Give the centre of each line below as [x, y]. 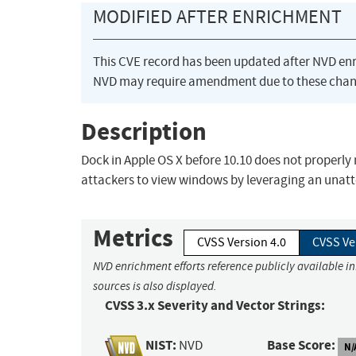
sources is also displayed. [155, 286]
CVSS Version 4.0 [242, 243]
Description [144, 131]
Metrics [133, 238]
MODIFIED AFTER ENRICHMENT [217, 17]
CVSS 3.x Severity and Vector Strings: [215, 306]
